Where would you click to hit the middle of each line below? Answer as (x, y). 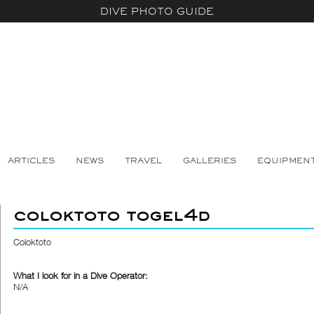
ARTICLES (31, 161)
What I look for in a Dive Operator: (81, 275)
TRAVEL (143, 161)
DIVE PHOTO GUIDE (157, 11)
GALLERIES (209, 161)
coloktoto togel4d (112, 214)
